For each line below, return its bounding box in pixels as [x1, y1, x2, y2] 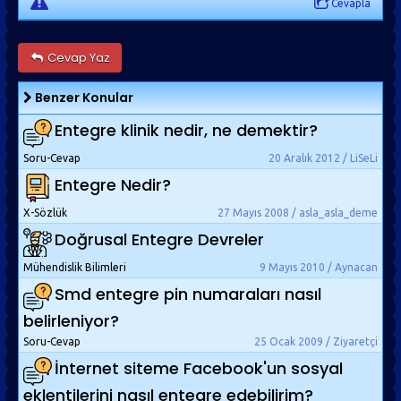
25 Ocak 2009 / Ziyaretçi [254, 336, 378, 347]
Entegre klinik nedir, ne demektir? [55, 119, 318, 142]
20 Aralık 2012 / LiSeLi [269, 152, 378, 164]
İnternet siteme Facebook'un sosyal [55, 357, 343, 380]
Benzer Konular [35, 89, 133, 107]
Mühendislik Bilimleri [23, 261, 126, 273]
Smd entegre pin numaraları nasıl [55, 283, 321, 306]
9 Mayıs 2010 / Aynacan [260, 261, 378, 273]
